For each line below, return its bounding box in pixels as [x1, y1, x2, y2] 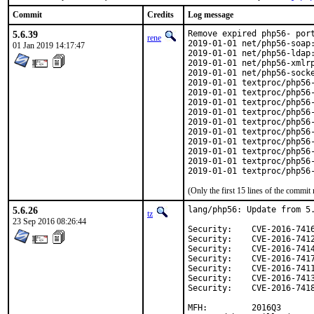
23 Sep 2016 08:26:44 [13, 217, 86, 226]
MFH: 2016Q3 [188, 303, 281, 313]
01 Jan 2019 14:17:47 [13, 41, 85, 50]
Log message [188, 10, 233, 20]
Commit [13, 10, 42, 20]
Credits [147, 10, 174, 20]
